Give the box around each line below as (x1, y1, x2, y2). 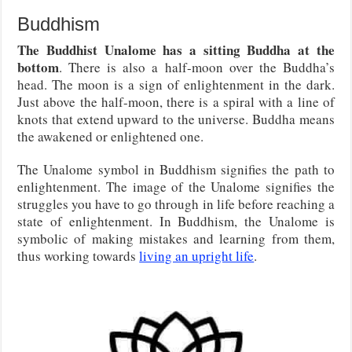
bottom (17, 57, 60, 78)
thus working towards (17, 247, 140, 266)
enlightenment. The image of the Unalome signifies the (17, 178, 335, 196)
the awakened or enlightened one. (17, 127, 204, 146)
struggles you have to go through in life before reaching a (17, 195, 335, 214)
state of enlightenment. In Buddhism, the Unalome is (17, 212, 335, 231)
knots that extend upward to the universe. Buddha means (17, 110, 335, 129)
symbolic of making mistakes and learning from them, (17, 229, 335, 248)
